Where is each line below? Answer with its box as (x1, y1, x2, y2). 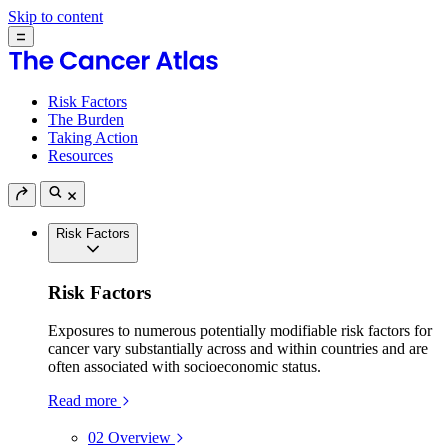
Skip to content (8, 8, 103, 25)
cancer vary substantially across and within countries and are (48, 340, 428, 358)
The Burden (48, 111, 124, 128)
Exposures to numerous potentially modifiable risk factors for (48, 322, 432, 340)
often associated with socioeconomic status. (48, 358, 321, 376)
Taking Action (48, 129, 138, 146)
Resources (48, 147, 113, 164)
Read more (48, 392, 117, 410)
